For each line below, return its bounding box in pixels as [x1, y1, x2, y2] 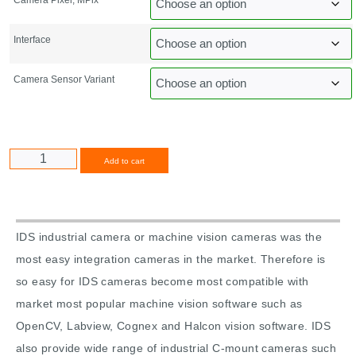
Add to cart [103, 157, 145, 166]
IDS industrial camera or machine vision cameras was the [16, 230, 322, 244]
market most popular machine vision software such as [16, 297, 303, 311]
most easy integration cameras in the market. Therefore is [16, 253, 326, 266]
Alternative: [168, 153, 230, 167]
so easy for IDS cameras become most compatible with [16, 275, 309, 288]
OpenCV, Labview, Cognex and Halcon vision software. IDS [16, 319, 331, 333]
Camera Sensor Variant [14, 73, 114, 85]
